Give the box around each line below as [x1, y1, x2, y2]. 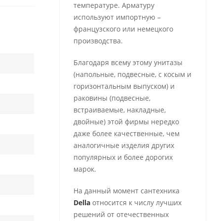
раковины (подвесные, [73, 93, 150, 103]
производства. [73, 36, 123, 45]
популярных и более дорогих [73, 152, 173, 162]
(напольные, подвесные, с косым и [73, 70, 191, 79]
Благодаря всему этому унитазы [73, 58, 183, 67]
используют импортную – [73, 12, 161, 22]
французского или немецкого [73, 24, 173, 34]
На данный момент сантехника [73, 186, 180, 195]
